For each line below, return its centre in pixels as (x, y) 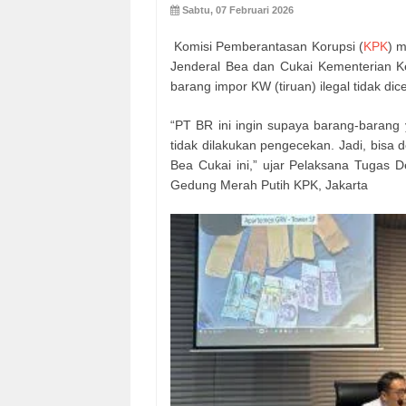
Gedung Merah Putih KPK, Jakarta (269, 184)
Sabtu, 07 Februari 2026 (238, 10)
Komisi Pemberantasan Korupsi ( (267, 46)
